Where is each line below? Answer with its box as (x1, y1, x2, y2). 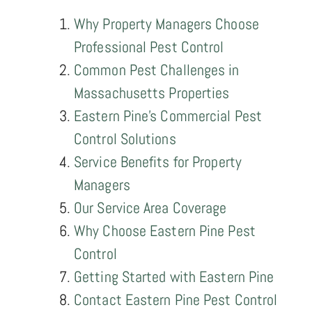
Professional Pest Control (74, 36, 224, 56)
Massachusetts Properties (74, 82, 230, 102)
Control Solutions (74, 128, 176, 148)
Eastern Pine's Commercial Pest (74, 105, 263, 125)
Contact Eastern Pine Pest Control (74, 289, 278, 309)
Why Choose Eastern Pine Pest (74, 220, 256, 240)
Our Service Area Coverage (74, 197, 227, 217)
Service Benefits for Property (74, 151, 242, 171)
